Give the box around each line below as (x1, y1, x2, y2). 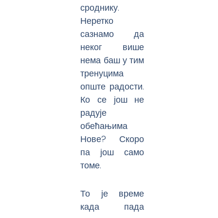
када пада (80, 200, 145, 213)
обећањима (80, 119, 128, 132)
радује (80, 106, 107, 119)
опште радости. (80, 80, 145, 92)
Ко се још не (80, 93, 145, 106)
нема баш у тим (80, 54, 145, 66)
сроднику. (80, 1, 120, 14)
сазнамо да (80, 27, 145, 40)
